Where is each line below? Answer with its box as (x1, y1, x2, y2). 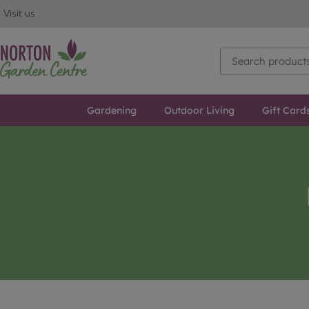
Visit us (3, 7, 35, 20)
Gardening (86, 104, 137, 117)
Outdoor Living (163, 104, 235, 117)
